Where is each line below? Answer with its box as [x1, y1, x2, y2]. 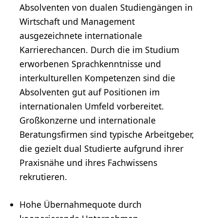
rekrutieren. [19, 171, 67, 183]
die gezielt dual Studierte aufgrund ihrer [19, 143, 183, 155]
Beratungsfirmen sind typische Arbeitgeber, [19, 128, 194, 141]
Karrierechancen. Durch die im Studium [19, 44, 179, 56]
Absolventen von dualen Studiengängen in [19, 1, 193, 14]
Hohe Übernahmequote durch [19, 199, 142, 211]
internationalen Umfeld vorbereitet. [19, 100, 164, 112]
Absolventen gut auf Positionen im [19, 86, 160, 98]
